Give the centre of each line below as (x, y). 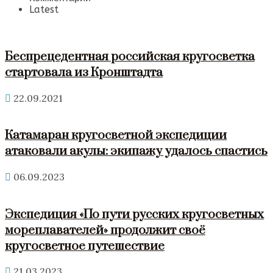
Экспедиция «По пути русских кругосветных (134, 214)
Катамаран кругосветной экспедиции (116, 136)
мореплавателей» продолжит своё (105, 230)
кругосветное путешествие (85, 246)
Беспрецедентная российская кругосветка (130, 56)
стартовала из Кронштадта (84, 72)
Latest (44, 10)
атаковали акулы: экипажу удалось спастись (136, 151)
